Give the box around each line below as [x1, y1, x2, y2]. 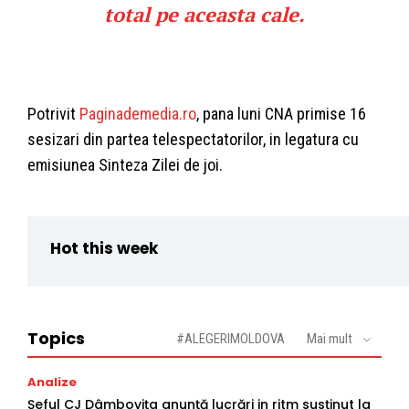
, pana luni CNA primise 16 [196, 104, 366, 124]
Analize [27, 373, 77, 392]
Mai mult [307, 330, 352, 348]
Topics [27, 327, 85, 351]
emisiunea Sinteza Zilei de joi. [27, 155, 223, 175]
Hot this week [50, 237, 158, 260]
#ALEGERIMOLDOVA [176, 330, 285, 348]
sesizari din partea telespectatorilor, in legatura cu [27, 130, 359, 150]
